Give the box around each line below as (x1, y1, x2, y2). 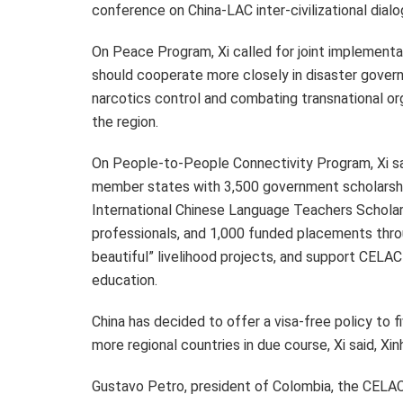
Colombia (273, 377, 331, 395)
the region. (92, 112, 158, 130)
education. (92, 271, 157, 289)
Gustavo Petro (92, 377, 184, 395)
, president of (184, 377, 273, 395)
